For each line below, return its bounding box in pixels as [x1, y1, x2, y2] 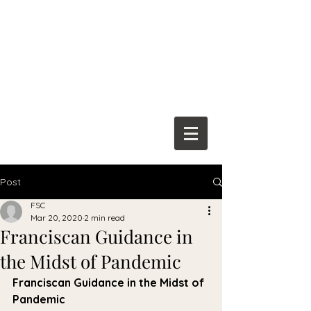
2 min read [84, 212, 125, 223]
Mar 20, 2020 [31, 212, 83, 223]
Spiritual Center [32, 42, 190, 66]
